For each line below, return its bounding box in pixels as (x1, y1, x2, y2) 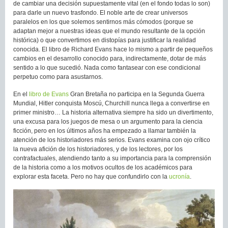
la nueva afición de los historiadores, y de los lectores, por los (13, 146, 183, 153)
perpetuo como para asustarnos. (13, 73, 103, 81)
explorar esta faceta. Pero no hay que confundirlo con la (13, 173, 169, 181)
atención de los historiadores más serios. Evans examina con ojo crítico (13, 136, 210, 144)
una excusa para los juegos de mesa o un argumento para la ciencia (13, 118, 203, 126)
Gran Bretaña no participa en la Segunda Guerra (69, 91, 205, 98)
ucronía (169, 173, 190, 181)
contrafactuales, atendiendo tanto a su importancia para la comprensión (13, 155, 211, 162)
